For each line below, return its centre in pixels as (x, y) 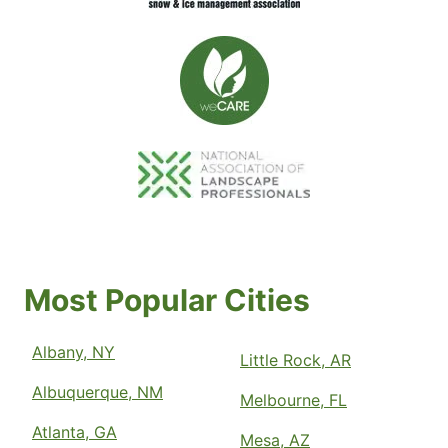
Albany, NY (73, 351)
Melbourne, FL (293, 399)
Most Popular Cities (167, 299)
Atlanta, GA (74, 431)
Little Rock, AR (295, 359)
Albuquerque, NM (97, 391)
